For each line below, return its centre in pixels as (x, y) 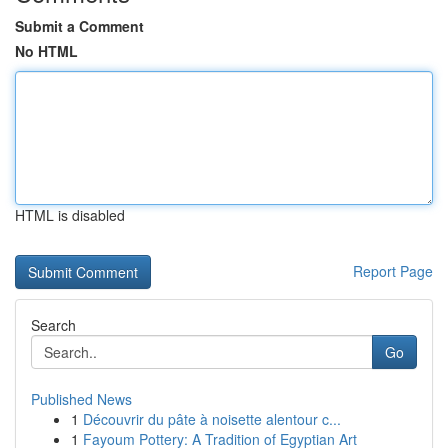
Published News (81, 399)
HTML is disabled (70, 215)
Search (53, 325)
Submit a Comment (79, 26)
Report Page (393, 271)
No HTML (46, 51)
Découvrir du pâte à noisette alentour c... (212, 419)
